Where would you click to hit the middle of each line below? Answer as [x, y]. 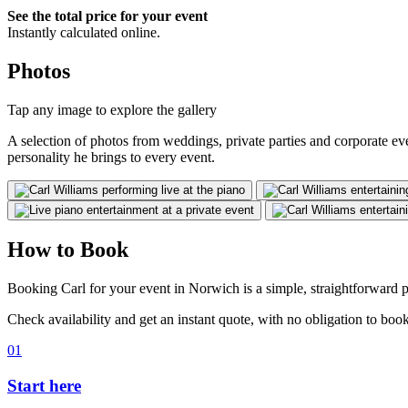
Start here [44, 386]
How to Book [68, 250]
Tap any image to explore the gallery [112, 109]
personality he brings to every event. [111, 157]
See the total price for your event [107, 15]
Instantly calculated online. [84, 32]
